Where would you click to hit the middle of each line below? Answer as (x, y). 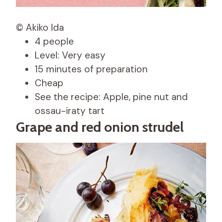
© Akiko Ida (40, 27)
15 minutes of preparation (91, 69)
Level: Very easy (70, 55)
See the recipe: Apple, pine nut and (111, 97)
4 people (54, 41)
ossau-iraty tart (70, 111)
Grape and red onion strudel (100, 127)
